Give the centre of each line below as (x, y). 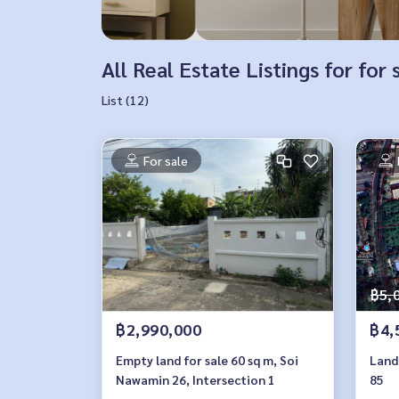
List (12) (125, 100)
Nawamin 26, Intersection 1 (195, 379)
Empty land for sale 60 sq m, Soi (207, 360)
